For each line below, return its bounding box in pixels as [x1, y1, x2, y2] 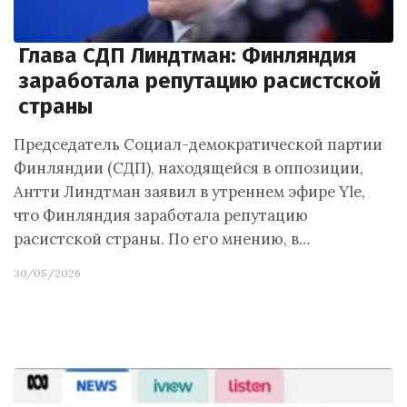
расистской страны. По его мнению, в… [14, 229, 310, 249]
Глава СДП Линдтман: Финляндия [18, 43, 356, 68]
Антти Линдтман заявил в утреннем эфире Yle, [14, 182, 365, 202]
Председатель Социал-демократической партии [14, 134, 382, 154]
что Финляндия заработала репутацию [14, 205, 308, 225]
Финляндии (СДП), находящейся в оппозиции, [14, 158, 363, 178]
